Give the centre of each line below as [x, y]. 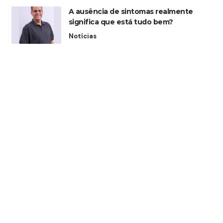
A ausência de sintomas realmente [131, 12]
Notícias [82, 36]
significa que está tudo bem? [121, 22]
